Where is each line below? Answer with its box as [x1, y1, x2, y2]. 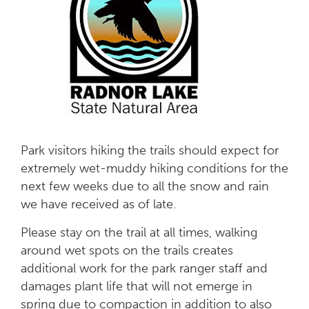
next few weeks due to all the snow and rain [21, 178, 269, 194]
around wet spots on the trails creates [21, 242, 233, 258]
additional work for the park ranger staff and [21, 260, 268, 276]
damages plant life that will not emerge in [21, 278, 252, 294]
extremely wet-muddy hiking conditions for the [21, 160, 288, 176]
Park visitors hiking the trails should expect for [21, 142, 279, 158]
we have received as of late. [21, 196, 176, 212]
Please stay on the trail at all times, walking [21, 224, 257, 240]
